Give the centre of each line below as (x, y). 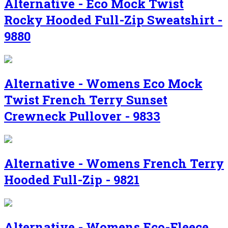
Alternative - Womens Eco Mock (103, 83)
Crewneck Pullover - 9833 (82, 116)
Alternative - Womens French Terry (114, 163)
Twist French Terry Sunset (86, 100)
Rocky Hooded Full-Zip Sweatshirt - (113, 20)
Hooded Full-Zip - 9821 (72, 179)
